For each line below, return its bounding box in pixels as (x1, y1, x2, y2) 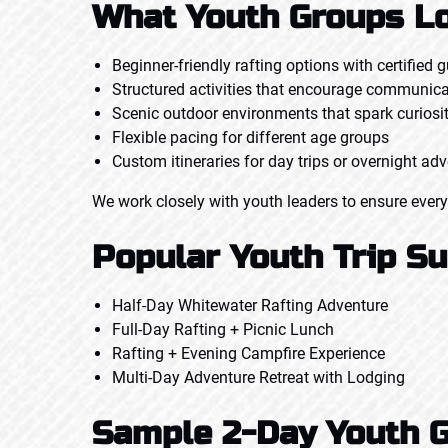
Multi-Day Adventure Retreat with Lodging (112, 368, 405, 387)
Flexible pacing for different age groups (112, 128, 389, 147)
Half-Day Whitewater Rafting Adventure (112, 296, 388, 315)
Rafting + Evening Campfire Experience (112, 344, 385, 363)
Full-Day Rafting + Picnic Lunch (112, 320, 334, 339)
